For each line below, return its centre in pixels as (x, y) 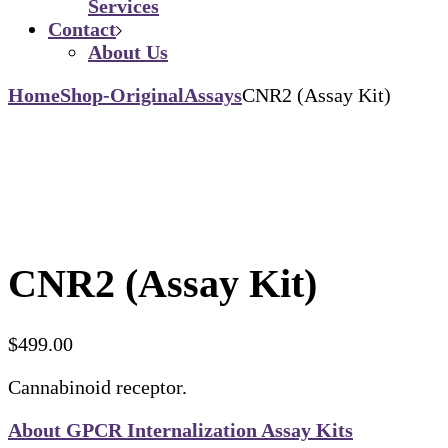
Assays (213, 94)
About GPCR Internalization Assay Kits (180, 430)
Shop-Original (122, 94)
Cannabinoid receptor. (97, 387)
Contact (82, 28)
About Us (128, 51)
